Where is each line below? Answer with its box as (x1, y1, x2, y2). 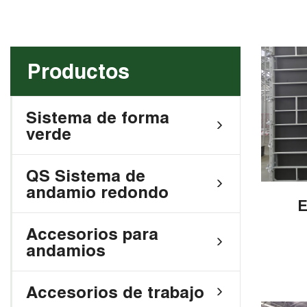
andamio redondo (26, 182, 169, 201)
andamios (26, 241, 106, 260)
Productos (27, 59, 130, 84)
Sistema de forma (26, 108, 169, 127)
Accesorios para (26, 224, 158, 243)
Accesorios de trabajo (26, 282, 204, 302)
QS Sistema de (26, 166, 145, 185)
